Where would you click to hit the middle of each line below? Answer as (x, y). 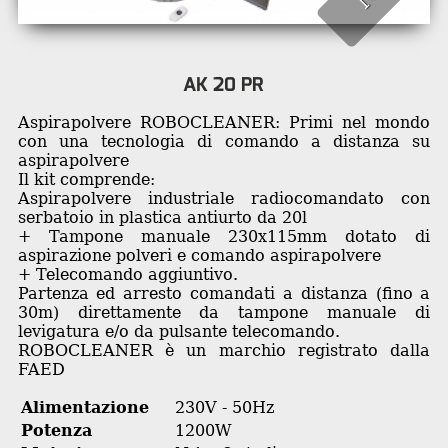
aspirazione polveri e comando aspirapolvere (199, 255)
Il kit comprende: (86, 179)
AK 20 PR (224, 84)
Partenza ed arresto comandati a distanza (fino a (224, 293)
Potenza (56, 430)
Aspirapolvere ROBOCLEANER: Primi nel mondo (224, 122)
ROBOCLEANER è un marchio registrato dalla (224, 350)
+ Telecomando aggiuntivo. (127, 274)
